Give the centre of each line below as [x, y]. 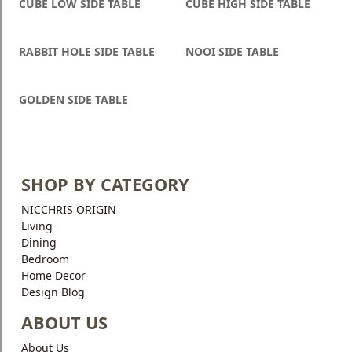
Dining [39, 243]
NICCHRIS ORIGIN [69, 210]
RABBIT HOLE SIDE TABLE [87, 52]
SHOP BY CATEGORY [105, 185]
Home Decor [53, 276]
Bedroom [45, 259]
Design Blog [53, 292]
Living [37, 226]
